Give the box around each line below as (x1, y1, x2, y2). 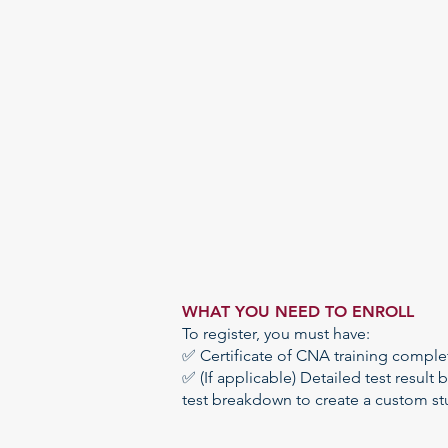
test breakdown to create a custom (182, 389, 432, 409)
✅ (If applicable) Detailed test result (182, 367, 438, 387)
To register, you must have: (182, 323, 370, 343)
